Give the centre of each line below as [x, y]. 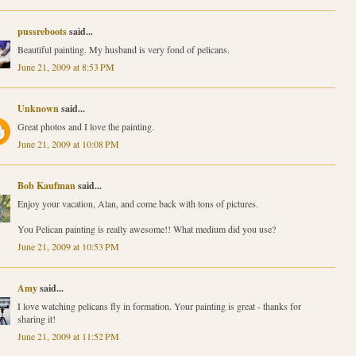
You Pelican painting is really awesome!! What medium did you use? [146, 228]
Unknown [38, 108]
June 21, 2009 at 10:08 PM [68, 143]
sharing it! [36, 318]
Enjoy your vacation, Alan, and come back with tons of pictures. [137, 203]
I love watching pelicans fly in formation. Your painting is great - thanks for [159, 306]
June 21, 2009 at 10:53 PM [68, 246]
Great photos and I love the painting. [85, 126]
